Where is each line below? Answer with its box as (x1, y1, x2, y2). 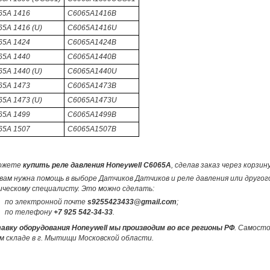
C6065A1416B (67, 9, 116, 17)
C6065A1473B (67, 81, 116, 90)
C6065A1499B (67, 110, 116, 119)
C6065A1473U (67, 96, 117, 104)
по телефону (4, 208, 54, 216)
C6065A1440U (67, 67, 117, 75)
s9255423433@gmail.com (87, 198, 177, 206)
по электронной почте (4, 198, 87, 206)
